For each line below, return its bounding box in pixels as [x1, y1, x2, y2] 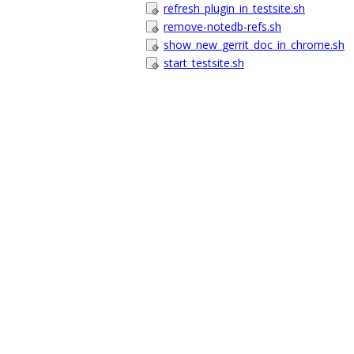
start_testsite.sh [164, 55, 244, 70]
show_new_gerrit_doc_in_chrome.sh [164, 37, 345, 52]
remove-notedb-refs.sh [164, 19, 281, 34]
